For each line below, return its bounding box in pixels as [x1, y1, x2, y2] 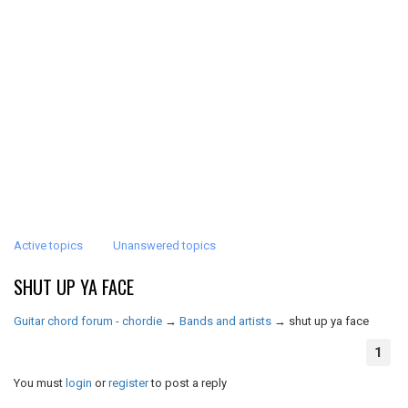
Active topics [14, 239, 83, 252]
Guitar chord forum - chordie [14, 314, 162, 328]
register [108, 376, 148, 390]
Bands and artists [179, 314, 271, 328]
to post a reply [148, 376, 227, 390]
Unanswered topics [113, 239, 216, 252]
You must [14, 376, 66, 390]
